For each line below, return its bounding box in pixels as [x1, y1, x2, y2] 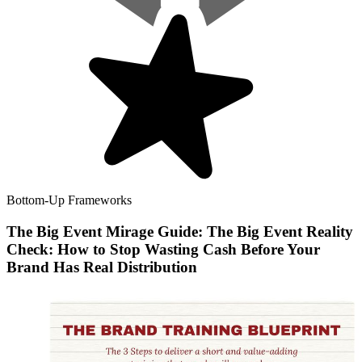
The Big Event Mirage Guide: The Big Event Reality [6, 222, 353, 240]
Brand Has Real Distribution [6, 258, 197, 276]
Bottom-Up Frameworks [6, 193, 132, 208]
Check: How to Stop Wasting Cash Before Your [6, 240, 320, 258]
